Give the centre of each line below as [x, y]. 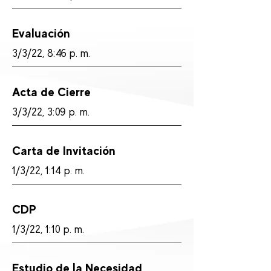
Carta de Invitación [64, 151]
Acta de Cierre [51, 92]
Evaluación [41, 33]
